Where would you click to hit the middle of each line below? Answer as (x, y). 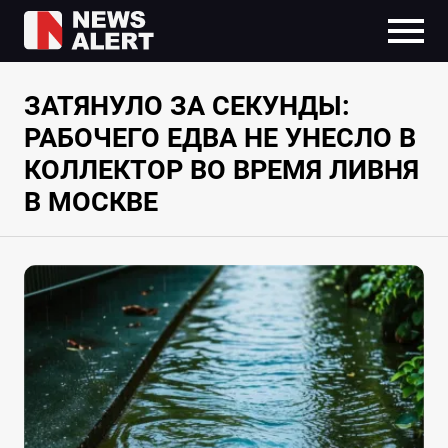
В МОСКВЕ (90, 202)
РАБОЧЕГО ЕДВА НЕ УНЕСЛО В (219, 138)
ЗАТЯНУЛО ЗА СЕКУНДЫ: (186, 106)
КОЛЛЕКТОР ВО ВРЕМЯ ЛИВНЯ (221, 170)
